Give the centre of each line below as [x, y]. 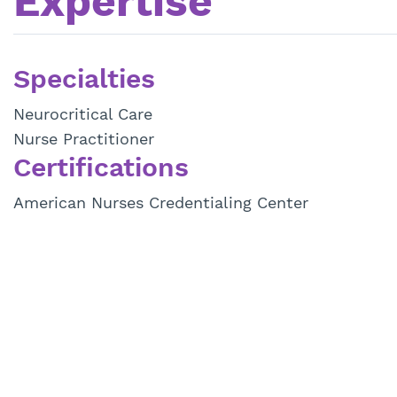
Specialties [84, 79]
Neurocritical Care [83, 114]
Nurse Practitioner [84, 139]
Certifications [101, 167]
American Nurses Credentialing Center [161, 203]
